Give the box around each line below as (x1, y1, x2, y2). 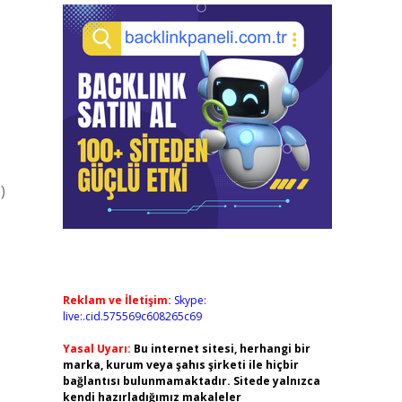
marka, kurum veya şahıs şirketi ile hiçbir (62, 357, 299, 372)
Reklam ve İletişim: (62, 293, 171, 308)
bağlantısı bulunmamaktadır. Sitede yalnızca (62, 373, 320, 389)
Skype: (173, 293, 206, 308)
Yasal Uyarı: (62, 341, 131, 356)
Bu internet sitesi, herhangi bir (133, 341, 310, 356)
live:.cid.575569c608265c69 (62, 309, 202, 324)
